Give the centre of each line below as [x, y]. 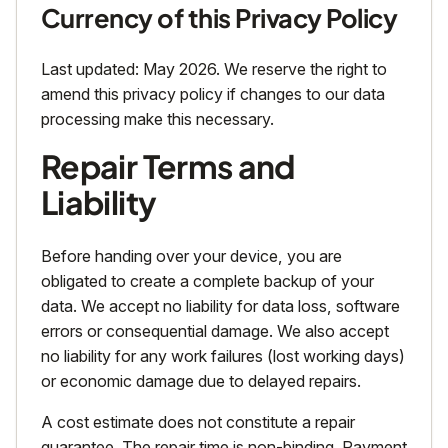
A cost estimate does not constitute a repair [198, 422]
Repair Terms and [168, 166]
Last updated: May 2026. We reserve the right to [214, 69]
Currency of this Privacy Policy [219, 18]
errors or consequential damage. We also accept [215, 331]
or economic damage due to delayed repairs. [201, 381]
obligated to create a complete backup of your [207, 281]
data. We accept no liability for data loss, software [220, 306]
